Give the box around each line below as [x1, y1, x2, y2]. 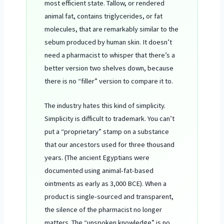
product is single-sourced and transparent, [44, 192, 174, 201]
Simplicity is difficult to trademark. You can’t [44, 114, 175, 123]
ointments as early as [44, 179, 110, 188]
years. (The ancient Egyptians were [44, 153, 150, 162]
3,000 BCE [110, 179, 140, 188]
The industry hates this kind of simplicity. [44, 101, 166, 110]
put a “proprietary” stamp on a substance [44, 127, 169, 136]
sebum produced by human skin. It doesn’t [44, 37, 172, 46]
